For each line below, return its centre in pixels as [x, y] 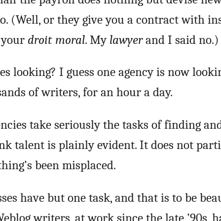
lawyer [126, 40]
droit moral [56, 40]
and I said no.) [181, 40]
